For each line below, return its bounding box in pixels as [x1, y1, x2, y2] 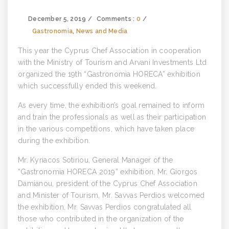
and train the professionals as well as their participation [18, 113, 207, 121]
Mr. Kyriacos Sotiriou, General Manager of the [18, 156, 173, 164]
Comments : [96, 15, 136, 22]
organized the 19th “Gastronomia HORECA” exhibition [18, 70, 200, 78]
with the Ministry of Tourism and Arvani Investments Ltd [18, 58, 207, 66]
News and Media [76, 28, 128, 35]
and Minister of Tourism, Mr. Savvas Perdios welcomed [18, 191, 205, 199]
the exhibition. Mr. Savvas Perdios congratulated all [18, 203, 192, 211]
